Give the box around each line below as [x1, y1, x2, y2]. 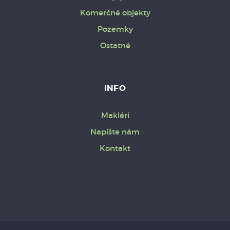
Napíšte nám [90, 127, 140, 137]
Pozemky [97, 24, 133, 34]
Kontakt [100, 143, 130, 154]
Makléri [101, 110, 129, 121]
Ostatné [100, 41, 130, 51]
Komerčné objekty [80, 8, 150, 18]
